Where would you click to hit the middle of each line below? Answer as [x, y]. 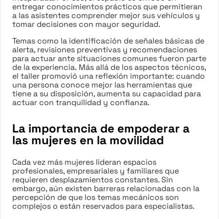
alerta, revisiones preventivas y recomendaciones [105, 49]
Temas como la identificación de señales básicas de [108, 41]
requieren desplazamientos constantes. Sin [93, 179]
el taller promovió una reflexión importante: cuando [109, 76]
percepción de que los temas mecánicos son [96, 197]
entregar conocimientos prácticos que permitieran [107, 6]
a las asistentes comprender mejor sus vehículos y [106, 15]
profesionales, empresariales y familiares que [96, 171]
